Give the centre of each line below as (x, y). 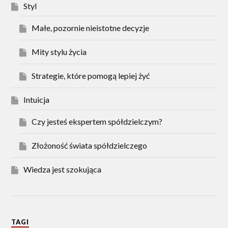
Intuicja (37, 100)
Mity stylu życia (59, 52)
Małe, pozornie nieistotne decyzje (91, 28)
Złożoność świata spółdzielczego (90, 146)
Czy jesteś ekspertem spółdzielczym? (97, 122)
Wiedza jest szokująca (63, 169)
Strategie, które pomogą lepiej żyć (91, 76)
